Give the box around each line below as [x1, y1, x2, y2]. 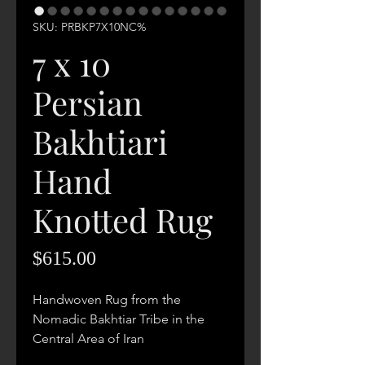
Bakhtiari [33, 120, 168, 163]
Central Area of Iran [33, 331, 144, 346]
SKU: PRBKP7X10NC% [33, 20, 146, 34]
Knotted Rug [33, 198, 213, 241]
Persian [33, 81, 143, 124]
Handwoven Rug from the [33, 292, 181, 307]
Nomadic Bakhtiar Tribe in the [33, 311, 204, 327]
